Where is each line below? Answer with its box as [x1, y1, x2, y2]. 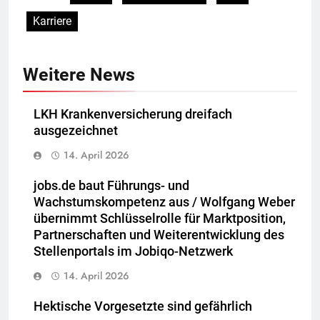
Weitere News [23, 64, 135, 86]
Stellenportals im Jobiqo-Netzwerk [34, 244, 233, 259]
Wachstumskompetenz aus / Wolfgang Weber [34, 195, 295, 210]
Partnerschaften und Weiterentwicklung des [34, 228, 284, 243]
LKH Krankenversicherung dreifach [34, 107, 232, 122]
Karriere [33, 14, 71, 29]
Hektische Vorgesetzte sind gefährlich [34, 299, 252, 314]
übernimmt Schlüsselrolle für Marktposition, [34, 211, 286, 226]
